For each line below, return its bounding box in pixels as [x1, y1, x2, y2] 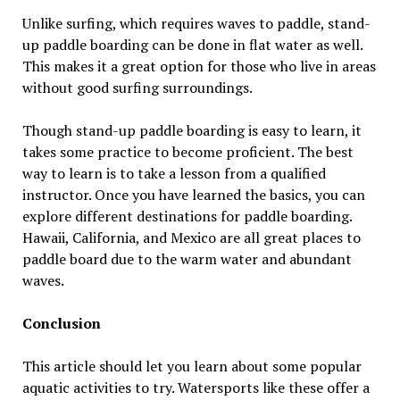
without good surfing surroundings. [21, 78, 255, 98]
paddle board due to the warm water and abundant [21, 249, 352, 270]
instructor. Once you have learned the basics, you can [21, 185, 365, 205]
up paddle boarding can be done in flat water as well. [21, 35, 362, 55]
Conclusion [21, 313, 101, 334]
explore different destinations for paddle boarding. [21, 206, 352, 227]
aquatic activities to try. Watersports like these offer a [21, 378, 370, 398]
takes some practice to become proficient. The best [21, 142, 354, 162]
